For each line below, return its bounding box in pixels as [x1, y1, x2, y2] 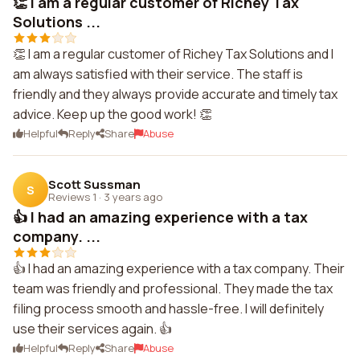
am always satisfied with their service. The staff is [13, 65, 303, 83]
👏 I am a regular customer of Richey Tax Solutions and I [13, 45, 333, 63]
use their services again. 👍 [13, 320, 172, 337]
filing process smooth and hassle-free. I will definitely [13, 300, 324, 317]
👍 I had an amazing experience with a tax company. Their [13, 260, 345, 277]
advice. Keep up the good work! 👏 [13, 105, 212, 123]
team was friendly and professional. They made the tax [13, 280, 333, 297]
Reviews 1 [48, 189, 96, 204]
